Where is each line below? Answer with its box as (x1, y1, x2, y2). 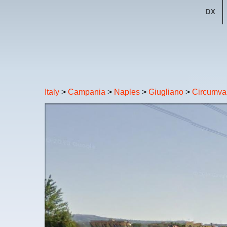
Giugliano (148, 87, 183, 96)
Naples (114, 87, 140, 96)
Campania (68, 87, 105, 96)
